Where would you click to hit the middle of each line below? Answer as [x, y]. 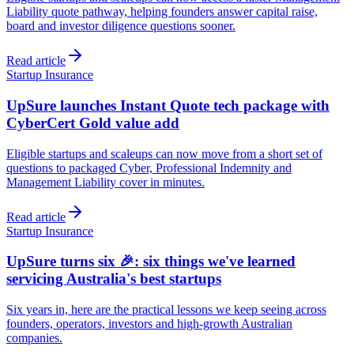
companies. [34, 338]
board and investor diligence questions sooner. [121, 26]
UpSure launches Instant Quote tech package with [168, 105]
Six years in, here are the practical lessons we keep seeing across [166, 309]
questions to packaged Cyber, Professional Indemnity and [149, 168]
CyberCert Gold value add [93, 122]
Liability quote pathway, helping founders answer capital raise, [162, 12]
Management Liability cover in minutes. [105, 182]
